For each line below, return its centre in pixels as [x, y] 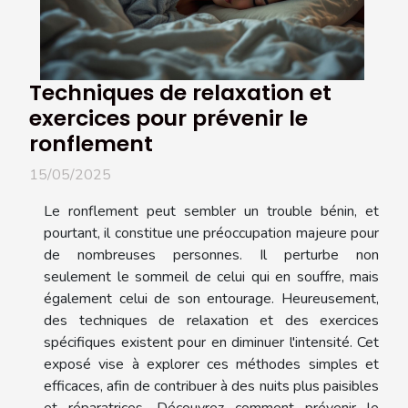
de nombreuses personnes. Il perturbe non [211, 255]
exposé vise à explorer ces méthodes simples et [211, 364]
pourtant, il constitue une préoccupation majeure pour [211, 233]
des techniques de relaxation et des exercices [211, 320]
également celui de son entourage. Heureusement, [211, 298]
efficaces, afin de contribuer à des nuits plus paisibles [211, 386]
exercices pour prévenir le [168, 117]
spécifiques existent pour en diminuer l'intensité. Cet [211, 342]
